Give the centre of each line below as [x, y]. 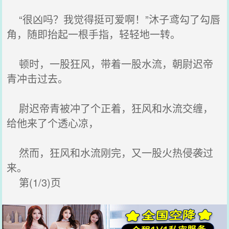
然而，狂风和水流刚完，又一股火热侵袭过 [110, 153]
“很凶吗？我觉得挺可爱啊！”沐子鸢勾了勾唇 [114, 19]
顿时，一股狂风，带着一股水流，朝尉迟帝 [110, 64]
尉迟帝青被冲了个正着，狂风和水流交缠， [110, 108]
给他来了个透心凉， [53, 123]
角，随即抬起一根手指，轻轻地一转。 [94, 34]
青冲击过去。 [38, 78]
